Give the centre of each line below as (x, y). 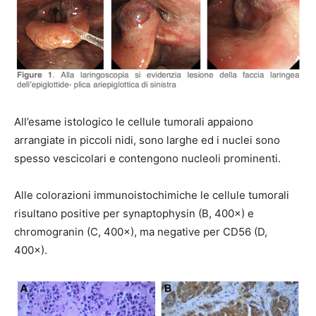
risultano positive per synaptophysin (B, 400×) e (134, 213)
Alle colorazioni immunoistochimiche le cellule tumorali (152, 195)
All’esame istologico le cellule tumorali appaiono (134, 121)
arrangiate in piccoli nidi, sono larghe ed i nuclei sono (147, 140)
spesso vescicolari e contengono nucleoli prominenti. (147, 158)
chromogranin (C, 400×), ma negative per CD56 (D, (141, 231)
